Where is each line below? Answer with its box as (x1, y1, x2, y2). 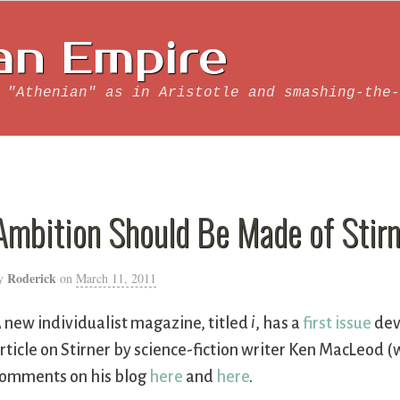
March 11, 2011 (76, 270, 157, 287)
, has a (255, 314, 304, 333)
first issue (303, 314, 372, 333)
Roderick (7, 269, 57, 287)
